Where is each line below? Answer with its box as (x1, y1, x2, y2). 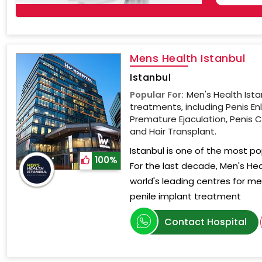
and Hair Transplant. (130, 125, 217, 137)
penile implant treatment (130, 190, 242, 202)
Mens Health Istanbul (130, 51, 246, 65)
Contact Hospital (164, 215, 247, 229)
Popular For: (130, 88, 184, 101)
